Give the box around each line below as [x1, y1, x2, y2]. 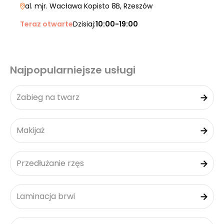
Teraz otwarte [20, 19, 73, 29]
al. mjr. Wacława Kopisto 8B [25, 1, 120, 11]
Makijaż [16, 124, 44, 136]
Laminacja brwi [16, 190, 75, 202]
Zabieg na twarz [16, 91, 79, 103]
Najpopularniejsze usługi [10, 63, 135, 77]
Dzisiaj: [73, 19, 95, 29]
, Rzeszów [120, 1, 152, 11]
